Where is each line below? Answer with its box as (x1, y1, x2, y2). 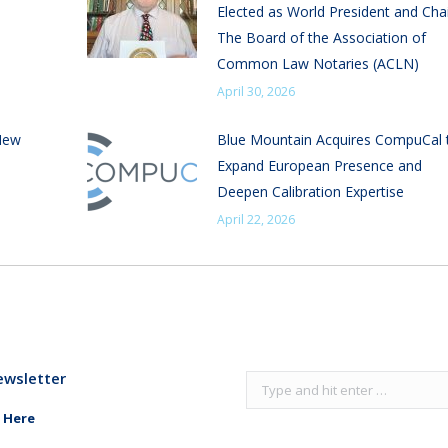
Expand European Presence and (217, 156, 422, 175)
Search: (245, 373, 291, 391)
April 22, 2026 (217, 211, 295, 228)
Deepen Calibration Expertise (217, 182, 404, 201)
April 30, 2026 (217, 83, 295, 100)
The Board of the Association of (217, 28, 426, 47)
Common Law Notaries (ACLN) (217, 54, 419, 73)
